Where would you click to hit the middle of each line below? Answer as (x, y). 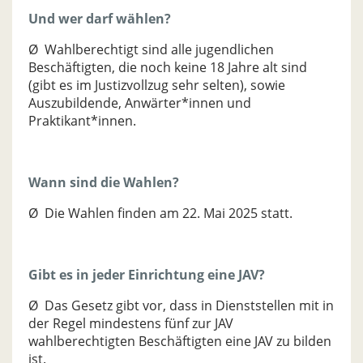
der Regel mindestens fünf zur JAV (131, 323)
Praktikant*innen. (82, 121)
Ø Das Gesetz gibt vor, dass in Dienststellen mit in (181, 305)
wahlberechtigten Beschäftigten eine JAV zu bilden (180, 341)
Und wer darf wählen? (100, 19)
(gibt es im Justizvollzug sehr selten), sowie (157, 85)
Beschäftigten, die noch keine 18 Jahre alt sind (168, 67)
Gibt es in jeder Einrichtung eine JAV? (147, 275)
